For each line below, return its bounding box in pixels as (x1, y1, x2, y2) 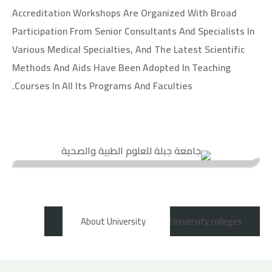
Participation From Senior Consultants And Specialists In (12, 22, 254, 40)
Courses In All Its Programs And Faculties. (15, 76, 192, 95)
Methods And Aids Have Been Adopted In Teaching (12, 58, 231, 76)
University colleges (170, 212, 242, 230)
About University (81, 212, 146, 230)
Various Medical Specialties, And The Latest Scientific (12, 40, 245, 58)
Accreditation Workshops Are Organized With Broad (12, 4, 237, 22)
